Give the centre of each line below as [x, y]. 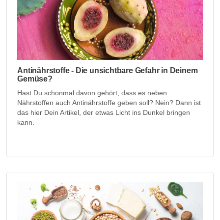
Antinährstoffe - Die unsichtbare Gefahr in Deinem [108, 70]
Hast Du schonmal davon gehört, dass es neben [92, 93]
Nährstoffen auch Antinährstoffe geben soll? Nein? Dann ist [109, 102]
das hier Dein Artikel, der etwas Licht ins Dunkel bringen [104, 112]
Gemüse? [35, 79]
